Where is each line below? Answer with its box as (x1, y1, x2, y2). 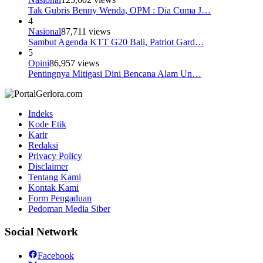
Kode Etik (28, 119, 66, 130)
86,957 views (49, 58, 99, 69)
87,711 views (61, 26, 110, 37)
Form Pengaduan (28, 193, 92, 204)
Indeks (28, 109, 53, 119)
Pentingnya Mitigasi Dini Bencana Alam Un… (28, 69, 201, 79)
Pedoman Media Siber (28, 204, 110, 214)
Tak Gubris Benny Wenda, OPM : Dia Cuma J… (28, 5, 211, 16)
